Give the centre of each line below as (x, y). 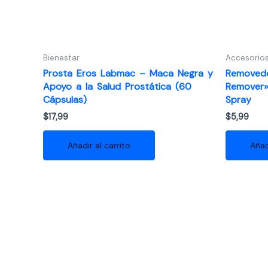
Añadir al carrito (99, 145)
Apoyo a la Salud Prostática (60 (117, 86)
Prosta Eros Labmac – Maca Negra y (128, 73)
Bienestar (61, 57)
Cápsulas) (65, 99)
